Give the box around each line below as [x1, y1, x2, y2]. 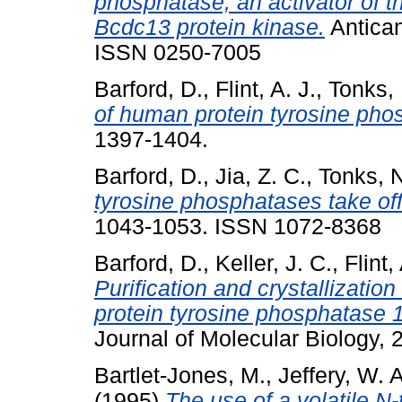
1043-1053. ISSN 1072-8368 [94, 214, 381, 239]
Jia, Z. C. [215, 164, 306, 188]
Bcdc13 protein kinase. [94, 15, 325, 40]
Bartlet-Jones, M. [94, 363, 266, 388]
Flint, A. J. [215, 77, 316, 102]
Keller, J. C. [215, 250, 332, 275]
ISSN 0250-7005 [94, 40, 261, 66]
